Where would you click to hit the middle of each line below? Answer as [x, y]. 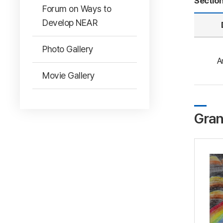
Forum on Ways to [77, 9]
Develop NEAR [70, 23]
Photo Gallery [68, 49]
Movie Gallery [69, 75]
